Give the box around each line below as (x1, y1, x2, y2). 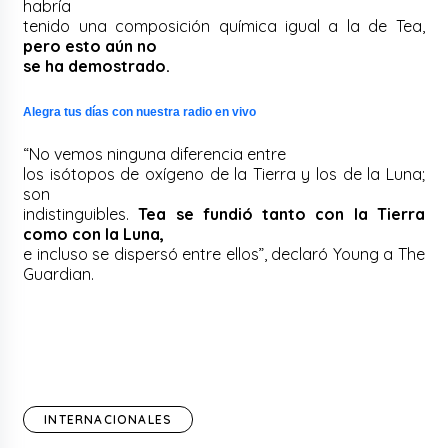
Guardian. (23, 263, 95, 284)
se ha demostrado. (23, 55, 171, 76)
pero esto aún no (23, 35, 158, 56)
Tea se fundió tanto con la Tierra (138, 203, 425, 224)
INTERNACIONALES (44, 411, 173, 427)
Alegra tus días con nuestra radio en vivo (23, 104, 257, 119)
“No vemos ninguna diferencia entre (23, 143, 287, 164)
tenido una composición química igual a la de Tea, (23, 15, 425, 36)
